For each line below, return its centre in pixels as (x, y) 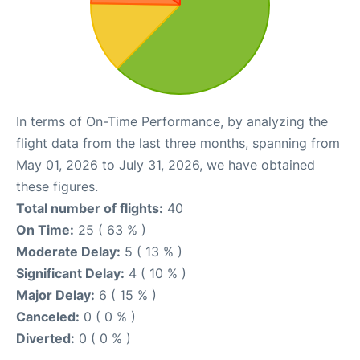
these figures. (57, 186)
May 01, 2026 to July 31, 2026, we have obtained (166, 165)
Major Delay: (55, 295)
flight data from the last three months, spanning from (178, 143)
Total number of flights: (90, 208)
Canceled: (48, 317)
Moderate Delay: (68, 252)
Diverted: (45, 338)
